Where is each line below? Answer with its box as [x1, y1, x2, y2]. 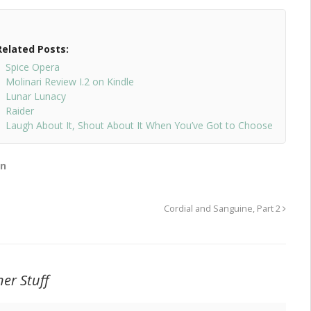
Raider [5, 104, 34, 118]
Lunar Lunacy [5, 90, 66, 103]
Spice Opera [5, 60, 60, 74]
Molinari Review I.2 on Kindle [5, 75, 134, 89]
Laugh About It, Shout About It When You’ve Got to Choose [5, 119, 273, 133]
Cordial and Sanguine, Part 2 [164, 203, 283, 215]
